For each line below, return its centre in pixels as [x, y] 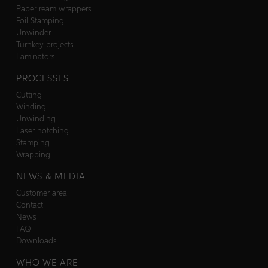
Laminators [35, 56]
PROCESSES [42, 78]
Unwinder [33, 32]
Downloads [36, 240]
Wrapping [33, 154]
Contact [29, 205]
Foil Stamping [40, 20]
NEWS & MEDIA [51, 176]
